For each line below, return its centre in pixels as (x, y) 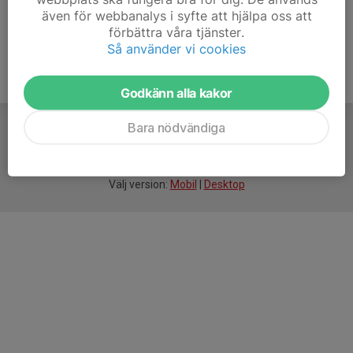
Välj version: (139, 185)
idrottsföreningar (205, 152)
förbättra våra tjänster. (176, 32)
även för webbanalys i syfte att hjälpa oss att (176, 15)
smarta (141, 152)
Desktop (224, 185)
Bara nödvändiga (176, 127)
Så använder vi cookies (176, 48)
